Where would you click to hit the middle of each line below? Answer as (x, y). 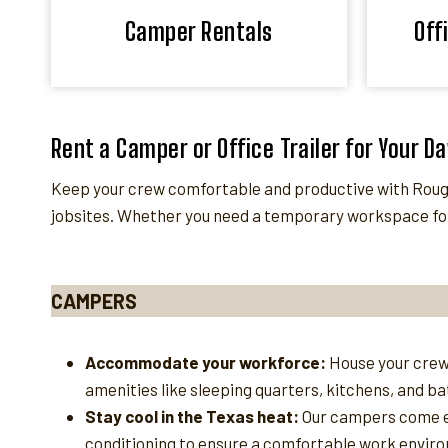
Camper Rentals (198, 31)
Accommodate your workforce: (205, 361)
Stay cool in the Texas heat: (192, 415)
